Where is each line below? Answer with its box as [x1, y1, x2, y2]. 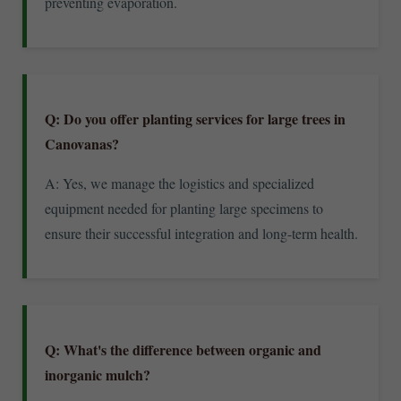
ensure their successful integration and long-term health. [45, 223, 358, 243]
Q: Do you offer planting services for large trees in [45, 107, 346, 129]
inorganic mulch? [45, 363, 150, 385]
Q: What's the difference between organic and [45, 338, 321, 360]
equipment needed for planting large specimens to [45, 198, 323, 218]
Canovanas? [45, 132, 119, 154]
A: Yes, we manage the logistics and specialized [45, 173, 314, 192]
